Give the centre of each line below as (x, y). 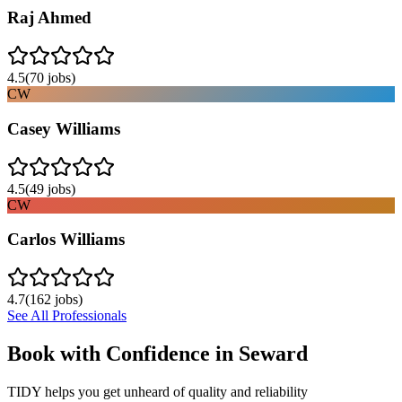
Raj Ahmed (49, 18)
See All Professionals (67, 315)
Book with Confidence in (123, 353)
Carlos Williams (66, 240)
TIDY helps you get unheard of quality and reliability (157, 391)
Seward (273, 353)
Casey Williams (64, 128)
